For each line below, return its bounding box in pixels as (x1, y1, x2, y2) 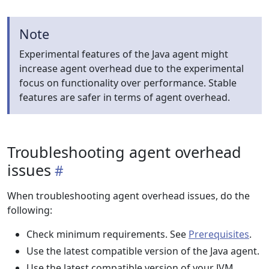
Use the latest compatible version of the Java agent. (26, 244, 259, 258)
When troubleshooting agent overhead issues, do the (7, 189, 250, 202)
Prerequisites (189, 228, 249, 241)
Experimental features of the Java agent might (19, 47, 228, 61)
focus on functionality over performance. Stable (19, 76, 237, 89)
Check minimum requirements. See (26, 228, 189, 241)
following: (7, 204, 52, 217)
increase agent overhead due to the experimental (19, 62, 244, 75)
